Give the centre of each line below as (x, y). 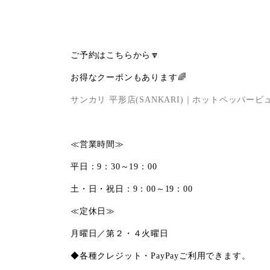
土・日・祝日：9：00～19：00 (132, 189)
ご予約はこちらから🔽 (115, 55)
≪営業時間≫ (97, 144)
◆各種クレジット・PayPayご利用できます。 (161, 256)
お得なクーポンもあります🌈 (129, 77)
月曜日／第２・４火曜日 (120, 234)
